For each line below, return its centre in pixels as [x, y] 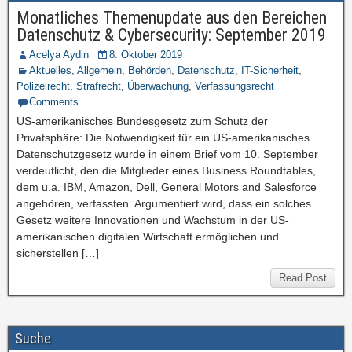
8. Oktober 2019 [146, 55]
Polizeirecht [43, 86]
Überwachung [158, 86]
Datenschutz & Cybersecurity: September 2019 [171, 35]
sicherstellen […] [58, 253]
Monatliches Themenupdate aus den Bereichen [172, 18]
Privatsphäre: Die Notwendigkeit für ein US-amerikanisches [163, 137]
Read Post [303, 278]
